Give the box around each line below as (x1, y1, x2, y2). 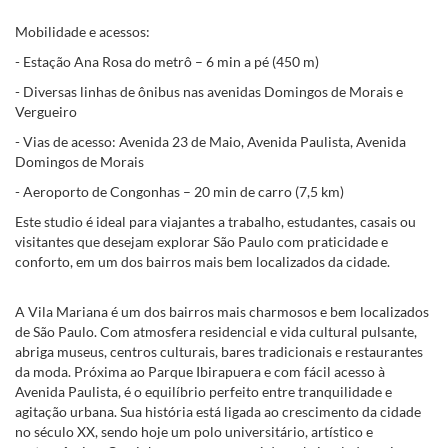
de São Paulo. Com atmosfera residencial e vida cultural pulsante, (15, 323, 417, 340)
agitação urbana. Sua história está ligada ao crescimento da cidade (15, 403, 421, 420)
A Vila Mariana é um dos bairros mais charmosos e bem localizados (15, 303, 429, 320)
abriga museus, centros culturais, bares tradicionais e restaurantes (15, 343, 423, 360)
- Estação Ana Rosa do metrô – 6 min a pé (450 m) (15, 53, 319, 70)
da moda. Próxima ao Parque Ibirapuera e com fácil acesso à (15, 363, 385, 380)
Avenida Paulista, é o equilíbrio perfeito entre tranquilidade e (15, 383, 392, 400)
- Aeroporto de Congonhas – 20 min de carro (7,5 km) (15, 183, 344, 200)
